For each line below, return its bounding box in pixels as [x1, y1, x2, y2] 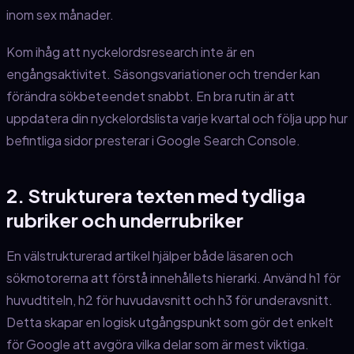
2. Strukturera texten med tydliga [6, 183, 306, 208]
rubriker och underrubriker [6, 208, 243, 232]
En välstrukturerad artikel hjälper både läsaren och [6, 247, 293, 265]
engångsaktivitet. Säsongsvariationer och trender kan [6, 66, 320, 83]
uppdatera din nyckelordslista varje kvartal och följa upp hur [6, 110, 348, 127]
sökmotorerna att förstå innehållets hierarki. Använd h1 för [6, 269, 341, 287]
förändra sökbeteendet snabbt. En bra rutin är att [6, 88, 295, 105]
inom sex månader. [6, 6, 114, 24]
